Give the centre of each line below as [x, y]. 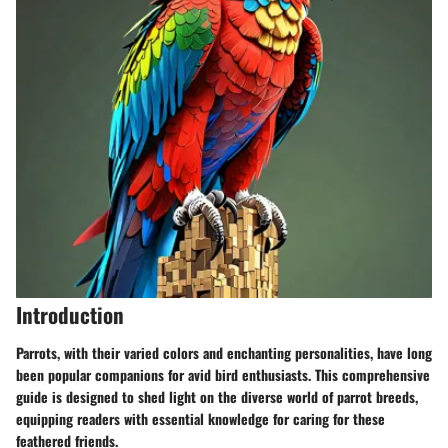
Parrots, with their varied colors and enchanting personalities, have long [224, 352]
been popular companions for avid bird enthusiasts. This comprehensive [223, 374]
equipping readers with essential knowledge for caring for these [200, 418]
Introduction [70, 314]
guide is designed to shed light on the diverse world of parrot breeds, [217, 396]
